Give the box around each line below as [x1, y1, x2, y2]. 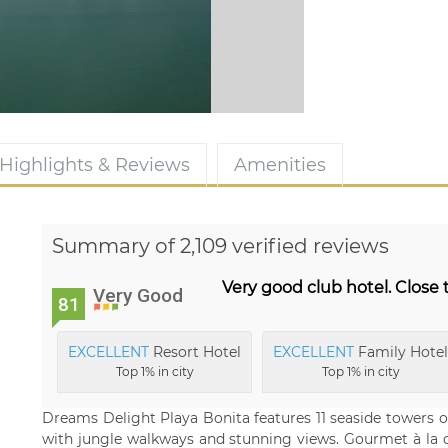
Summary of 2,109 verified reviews [52, 234, 389, 258]
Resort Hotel [149, 343, 241, 361]
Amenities [234, 154, 326, 176]
